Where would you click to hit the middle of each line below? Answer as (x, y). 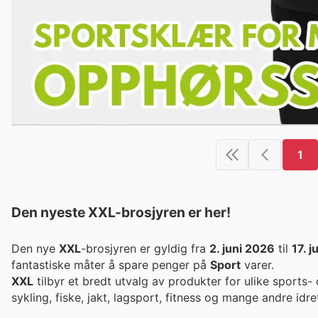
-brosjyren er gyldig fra (145, 248)
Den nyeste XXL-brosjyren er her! (121, 212)
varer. (257, 264)
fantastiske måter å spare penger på (111, 264)
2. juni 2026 (242, 248)
